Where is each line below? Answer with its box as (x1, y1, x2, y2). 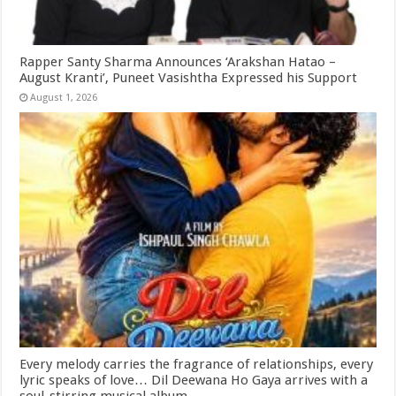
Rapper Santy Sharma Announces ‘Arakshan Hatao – (19, 53, 337, 70)
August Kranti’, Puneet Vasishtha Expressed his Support (19, 69, 358, 86)
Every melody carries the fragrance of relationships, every (19, 355, 374, 372)
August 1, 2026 (30, 91, 98, 103)
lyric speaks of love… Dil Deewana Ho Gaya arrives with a (19, 371, 369, 388)
